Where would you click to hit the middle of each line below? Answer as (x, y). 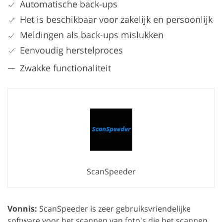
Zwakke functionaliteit (65, 68)
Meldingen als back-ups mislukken (92, 35)
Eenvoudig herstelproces (71, 50)
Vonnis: (22, 209)
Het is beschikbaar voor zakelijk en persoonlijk (116, 20)
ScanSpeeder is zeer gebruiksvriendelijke (114, 209)
